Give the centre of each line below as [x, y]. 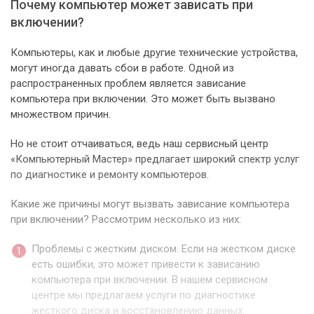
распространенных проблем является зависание [128, 84]
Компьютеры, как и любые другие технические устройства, [154, 53]
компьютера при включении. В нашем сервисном [150, 280]
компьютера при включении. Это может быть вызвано [143, 99]
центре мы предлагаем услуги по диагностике [144, 295]
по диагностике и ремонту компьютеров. [110, 175]
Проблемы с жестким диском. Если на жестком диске [164, 249]
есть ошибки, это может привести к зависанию [146, 265]
